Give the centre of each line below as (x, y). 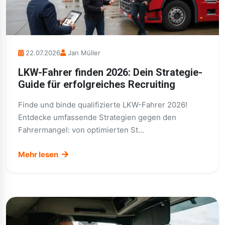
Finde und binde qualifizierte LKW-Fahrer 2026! (103, 105)
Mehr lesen (39, 154)
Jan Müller (84, 53)
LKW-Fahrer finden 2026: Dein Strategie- (110, 72)
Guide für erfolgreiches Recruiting (97, 84)
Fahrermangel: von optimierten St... (81, 130)
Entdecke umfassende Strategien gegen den (97, 117)
